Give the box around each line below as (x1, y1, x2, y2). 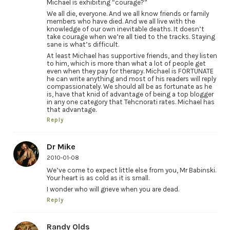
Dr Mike (46, 142, 75, 152)
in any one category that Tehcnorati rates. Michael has (46, 98, 215, 106)
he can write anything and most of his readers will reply (46, 74, 216, 83)
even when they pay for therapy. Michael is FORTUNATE (46, 67, 214, 75)
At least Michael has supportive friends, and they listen (46, 51, 217, 60)
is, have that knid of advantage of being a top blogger (46, 90, 214, 98)
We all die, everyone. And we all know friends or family (46, 9, 209, 17)
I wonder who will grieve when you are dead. (46, 185, 179, 194)
